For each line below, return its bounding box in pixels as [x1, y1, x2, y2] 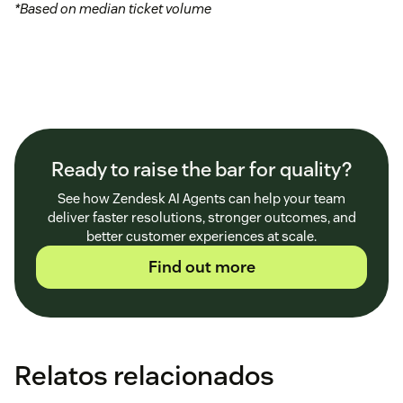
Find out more [148, 255, 255, 277]
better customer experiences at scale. [86, 227, 317, 245]
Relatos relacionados [14, 357, 274, 393]
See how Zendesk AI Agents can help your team [58, 189, 345, 207]
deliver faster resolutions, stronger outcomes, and [47, 208, 356, 226]
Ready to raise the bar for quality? [51, 156, 352, 182]
